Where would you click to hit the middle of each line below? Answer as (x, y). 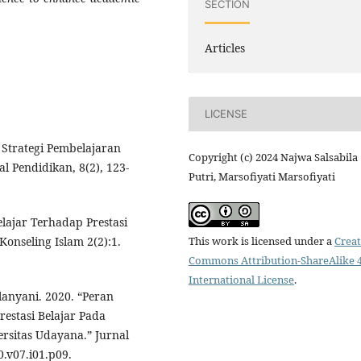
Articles (225, 48)
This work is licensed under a (261, 241)
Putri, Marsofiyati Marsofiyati (262, 176)
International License (241, 279)
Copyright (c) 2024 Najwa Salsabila (273, 157)
